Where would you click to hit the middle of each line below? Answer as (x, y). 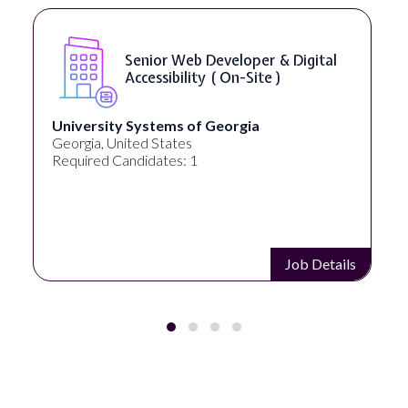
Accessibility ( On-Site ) (146, 77)
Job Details (263, 263)
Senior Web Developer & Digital (173, 60)
